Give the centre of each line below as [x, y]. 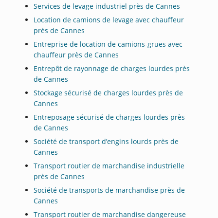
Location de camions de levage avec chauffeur [109, 19]
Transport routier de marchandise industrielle [109, 165]
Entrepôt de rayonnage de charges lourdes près [112, 68]
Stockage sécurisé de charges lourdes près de [109, 92]
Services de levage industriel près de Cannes [107, 6]
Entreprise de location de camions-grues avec [108, 44]
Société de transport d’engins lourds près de [106, 141]
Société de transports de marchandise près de [109, 190]
